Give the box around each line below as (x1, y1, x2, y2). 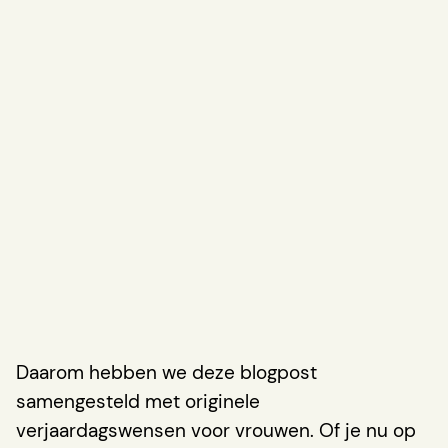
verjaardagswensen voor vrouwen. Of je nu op (16, 417, 416, 443)
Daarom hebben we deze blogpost (16, 359, 317, 385)
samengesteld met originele (16, 388, 260, 414)
